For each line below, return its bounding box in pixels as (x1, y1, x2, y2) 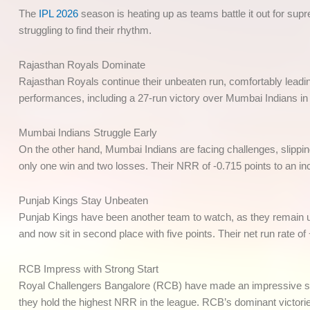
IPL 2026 (39, 7, 78, 19)
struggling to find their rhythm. (19, 24, 152, 36)
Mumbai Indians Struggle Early (19, 127, 157, 139)
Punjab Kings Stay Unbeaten (19, 194, 148, 207)
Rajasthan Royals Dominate (19, 58, 145, 71)
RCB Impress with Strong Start (19, 262, 158, 275)
